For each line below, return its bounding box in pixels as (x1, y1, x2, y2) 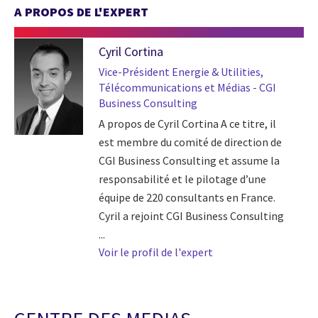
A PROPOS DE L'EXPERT (14, 4, 148, 21)
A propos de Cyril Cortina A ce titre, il (98, 116, 276, 131)
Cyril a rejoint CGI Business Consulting (98, 208, 284, 223)
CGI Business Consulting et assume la (98, 153, 280, 168)
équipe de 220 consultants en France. (98, 190, 275, 204)
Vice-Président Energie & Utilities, (98, 64, 263, 79)
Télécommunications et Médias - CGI (98, 79, 276, 94)
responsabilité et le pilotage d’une (98, 171, 266, 186)
